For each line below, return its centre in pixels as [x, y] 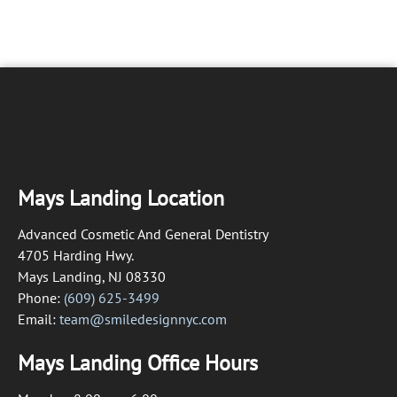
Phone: [41, 298]
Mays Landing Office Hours [138, 363]
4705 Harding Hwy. [76, 256]
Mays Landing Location [121, 198]
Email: [39, 319]
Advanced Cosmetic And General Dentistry [143, 234]
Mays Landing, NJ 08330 [92, 277]
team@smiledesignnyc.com [143, 319]
